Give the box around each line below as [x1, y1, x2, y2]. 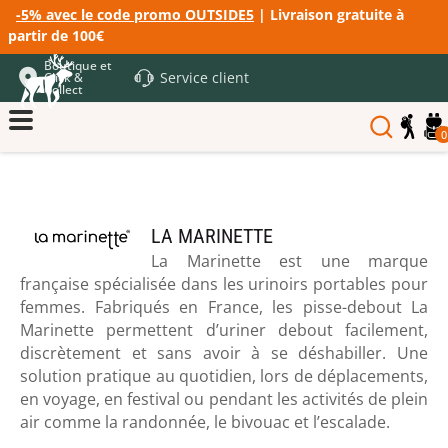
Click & [44, 69, 83, 86]
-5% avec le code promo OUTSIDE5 [16, 5, 254, 24]
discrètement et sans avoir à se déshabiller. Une [20, 342, 428, 364]
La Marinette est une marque [151, 250, 428, 272]
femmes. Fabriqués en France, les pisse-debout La [20, 296, 428, 318]
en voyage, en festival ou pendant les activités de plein [20, 388, 428, 410]
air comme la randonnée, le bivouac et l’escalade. [20, 411, 390, 433]
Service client [160, 68, 249, 87]
